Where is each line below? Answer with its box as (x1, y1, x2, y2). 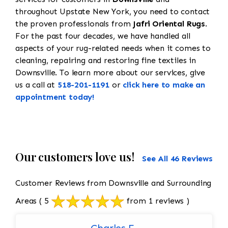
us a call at (15, 80, 58, 90)
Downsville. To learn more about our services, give (15, 68, 205, 78)
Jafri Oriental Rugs (133, 19, 206, 29)
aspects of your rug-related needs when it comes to (15, 43, 211, 53)
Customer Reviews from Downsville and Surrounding (15, 178, 212, 188)
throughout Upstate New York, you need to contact (15, 7, 210, 17)
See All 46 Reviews (141, 154, 213, 164)
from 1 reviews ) (124, 196, 189, 206)
